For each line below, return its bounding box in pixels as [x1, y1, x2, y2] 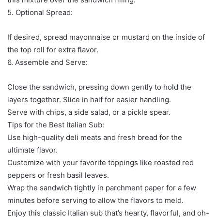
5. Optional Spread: [7, 7, 73, 17]
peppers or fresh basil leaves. [7, 170, 109, 180]
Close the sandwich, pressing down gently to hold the [7, 82, 191, 92]
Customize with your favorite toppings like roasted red [7, 157, 194, 167]
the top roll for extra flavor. [7, 45, 98, 54]
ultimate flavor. [7, 145, 58, 155]
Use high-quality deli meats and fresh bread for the [7, 132, 182, 142]
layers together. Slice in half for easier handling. [7, 94, 171, 104]
